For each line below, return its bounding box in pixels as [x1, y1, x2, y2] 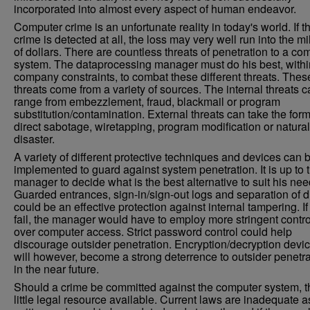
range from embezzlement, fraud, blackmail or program [14, 93, 280, 109]
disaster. [14, 131, 55, 147]
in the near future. [14, 261, 99, 277]
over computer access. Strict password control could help [14, 224, 292, 239]
